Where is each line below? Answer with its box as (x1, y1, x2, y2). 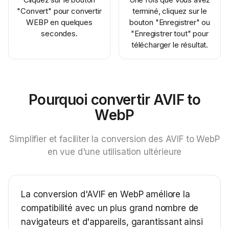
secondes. (41, 29, 78, 38)
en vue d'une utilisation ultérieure (47, 147, 182, 157)
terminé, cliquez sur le (132, 6, 208, 16)
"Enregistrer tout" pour (131, 29, 209, 38)
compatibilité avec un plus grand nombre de (21, 203, 199, 213)
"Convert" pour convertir (17, 6, 102, 16)
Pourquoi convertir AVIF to (29, 91, 200, 108)
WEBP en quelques (26, 17, 93, 27)
